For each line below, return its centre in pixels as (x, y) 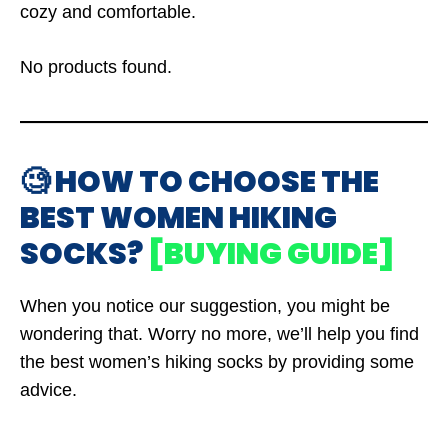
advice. (48, 390)
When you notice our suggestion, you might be (205, 306)
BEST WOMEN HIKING (178, 218)
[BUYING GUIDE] (271, 254)
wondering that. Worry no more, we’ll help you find (219, 334)
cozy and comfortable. (108, 12)
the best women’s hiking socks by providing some (217, 362)
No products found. (96, 67)
